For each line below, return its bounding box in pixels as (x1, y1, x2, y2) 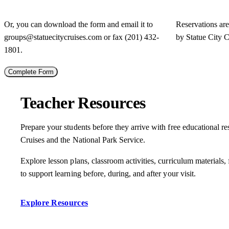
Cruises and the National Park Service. (20, 135, 146, 144)
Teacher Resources (20, 93, 146, 112)
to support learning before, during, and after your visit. (20, 169, 196, 178)
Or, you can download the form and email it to (4, 19, 153, 29)
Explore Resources (20, 198, 88, 207)
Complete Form (8, 67, 54, 76)
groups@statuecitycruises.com (4, 32, 102, 41)
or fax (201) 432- (102, 32, 159, 41)
